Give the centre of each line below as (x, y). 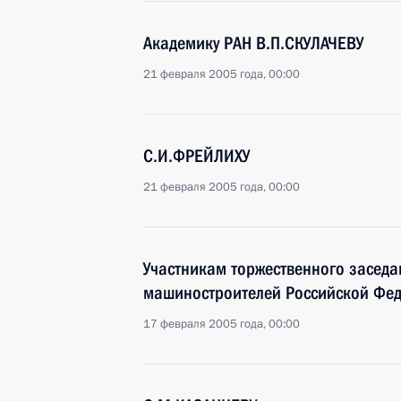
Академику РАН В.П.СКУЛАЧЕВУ (253, 43)
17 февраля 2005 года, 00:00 (222, 324)
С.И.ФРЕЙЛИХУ (196, 156)
